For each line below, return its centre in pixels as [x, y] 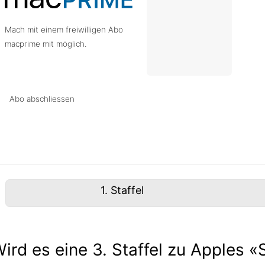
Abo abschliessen [42, 99]
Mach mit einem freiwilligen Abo [64, 30]
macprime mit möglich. [46, 44]
